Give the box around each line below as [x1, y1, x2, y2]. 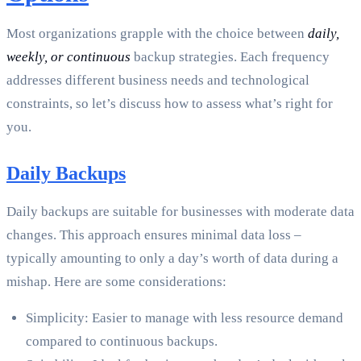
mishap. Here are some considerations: [6, 274, 226, 290]
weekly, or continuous [6, 49, 131, 65]
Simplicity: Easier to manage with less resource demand [26, 310, 343, 326]
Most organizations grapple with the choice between [6, 26, 308, 42]
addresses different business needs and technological [6, 73, 309, 89]
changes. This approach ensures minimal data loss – [6, 227, 301, 243]
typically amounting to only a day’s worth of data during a [6, 251, 338, 267]
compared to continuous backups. [26, 334, 218, 350]
